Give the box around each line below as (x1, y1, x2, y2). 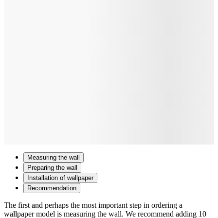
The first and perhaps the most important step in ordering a (4, 200, 182, 209)
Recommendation (27, 184, 76, 192)
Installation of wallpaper (27, 174, 93, 182)
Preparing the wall (27, 163, 77, 171)
